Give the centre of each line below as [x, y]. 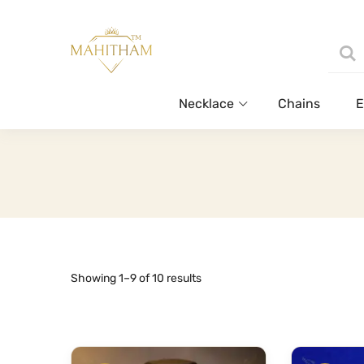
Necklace [206, 103]
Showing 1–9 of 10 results [136, 278]
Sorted [218, 277]
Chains [299, 103]
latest [215, 323]
